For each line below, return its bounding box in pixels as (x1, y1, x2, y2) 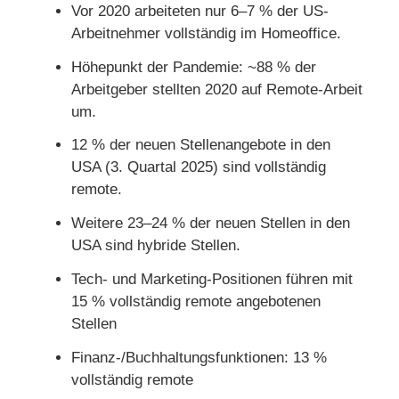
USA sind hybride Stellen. (71, 237, 240, 254)
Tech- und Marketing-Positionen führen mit (71, 270, 353, 288)
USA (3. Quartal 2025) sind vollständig (71, 159, 326, 176)
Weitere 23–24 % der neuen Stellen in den (71, 215, 350, 232)
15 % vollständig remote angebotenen (71, 292, 321, 310)
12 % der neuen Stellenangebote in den (71, 136, 330, 154)
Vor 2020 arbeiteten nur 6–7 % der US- (71, 2, 329, 20)
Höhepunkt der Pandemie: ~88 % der (71, 58, 316, 76)
